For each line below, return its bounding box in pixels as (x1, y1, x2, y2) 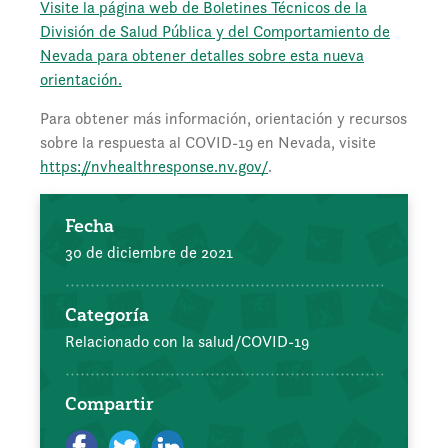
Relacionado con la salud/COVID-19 (65, 331, 309, 353)
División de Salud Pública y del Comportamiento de (40, 21, 390, 43)
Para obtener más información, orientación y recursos (40, 108, 407, 130)
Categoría (65, 303, 149, 327)
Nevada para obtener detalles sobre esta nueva (40, 45, 364, 67)
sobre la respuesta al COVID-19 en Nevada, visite (40, 132, 376, 154)
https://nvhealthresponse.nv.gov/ (40, 156, 268, 178)
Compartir (65, 392, 154, 416)
